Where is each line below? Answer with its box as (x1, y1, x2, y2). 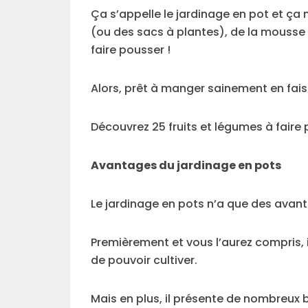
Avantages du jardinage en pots (91, 157, 281, 173)
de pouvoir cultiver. (91, 252, 197, 268)
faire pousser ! (91, 42, 170, 58)
